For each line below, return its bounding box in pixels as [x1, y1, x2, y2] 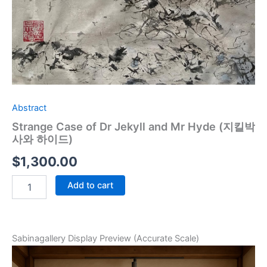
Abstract [12, 102, 46, 113]
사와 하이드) [12, 132, 73, 146]
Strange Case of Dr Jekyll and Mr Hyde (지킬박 [12, 120, 255, 133]
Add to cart [67, 179, 113, 191]
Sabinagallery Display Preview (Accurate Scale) [12, 233, 199, 244]
